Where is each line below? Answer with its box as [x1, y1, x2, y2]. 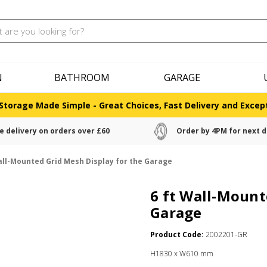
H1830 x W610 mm [150, 249, 213, 259]
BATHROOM [54, 71, 110, 84]
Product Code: [150, 229, 204, 240]
